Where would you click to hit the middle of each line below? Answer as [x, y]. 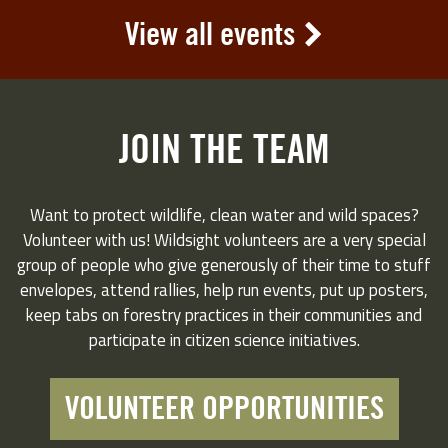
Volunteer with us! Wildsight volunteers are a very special [224, 239]
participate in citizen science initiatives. [224, 339]
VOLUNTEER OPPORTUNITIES [224, 409]
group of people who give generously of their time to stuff [224, 264]
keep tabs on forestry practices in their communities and [224, 314]
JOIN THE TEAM [224, 150]
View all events [210, 34]
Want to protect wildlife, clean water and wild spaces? [224, 214]
